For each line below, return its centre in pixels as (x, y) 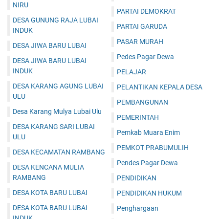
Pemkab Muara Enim (148, 133)
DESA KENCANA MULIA (48, 167)
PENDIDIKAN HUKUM (149, 193)
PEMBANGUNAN (142, 102)
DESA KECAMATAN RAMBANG (59, 152)
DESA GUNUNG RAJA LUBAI (55, 20)
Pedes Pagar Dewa (145, 57)
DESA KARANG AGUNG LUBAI (58, 86)
